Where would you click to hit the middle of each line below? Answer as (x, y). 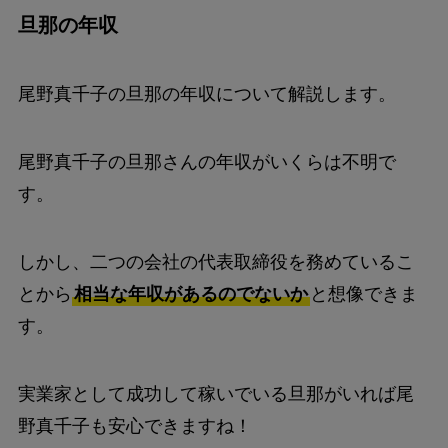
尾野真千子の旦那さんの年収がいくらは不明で (206, 161)
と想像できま (363, 293)
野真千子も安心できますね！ (134, 425)
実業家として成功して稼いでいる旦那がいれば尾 (215, 393)
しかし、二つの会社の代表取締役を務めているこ (215, 261)
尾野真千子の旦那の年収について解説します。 (206, 94)
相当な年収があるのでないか (190, 293)
